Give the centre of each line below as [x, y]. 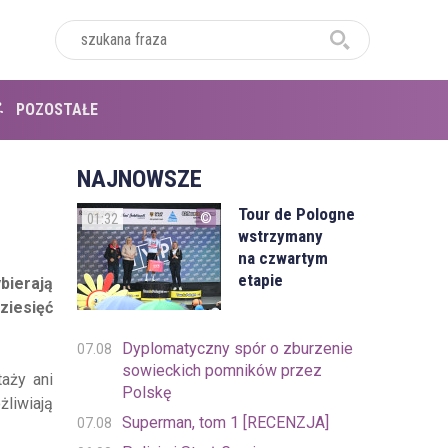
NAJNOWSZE [139, 179]
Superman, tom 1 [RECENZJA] [225, 423]
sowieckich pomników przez [221, 371]
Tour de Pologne [297, 214]
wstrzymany [281, 236]
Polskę [146, 393]
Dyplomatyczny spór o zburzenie [237, 349]
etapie [261, 280]
